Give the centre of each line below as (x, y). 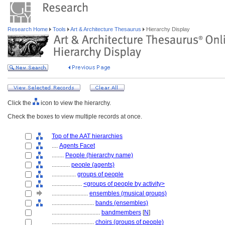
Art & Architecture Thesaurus (106, 29)
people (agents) (93, 165)
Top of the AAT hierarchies (87, 136)
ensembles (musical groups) (128, 193)
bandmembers (121, 212)
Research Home (28, 29)
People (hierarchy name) (99, 155)
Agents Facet (77, 146)
